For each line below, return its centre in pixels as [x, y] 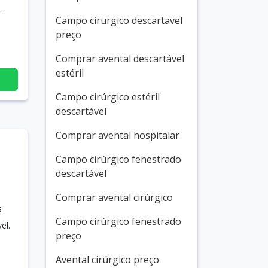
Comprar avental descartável [120, 59]
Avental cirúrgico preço [107, 260]
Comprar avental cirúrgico [114, 197]
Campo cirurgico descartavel [119, 20]
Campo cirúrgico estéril [108, 97]
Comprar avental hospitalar [118, 135]
